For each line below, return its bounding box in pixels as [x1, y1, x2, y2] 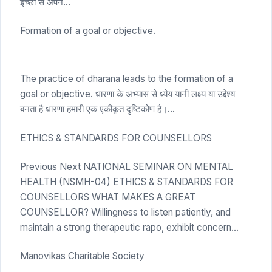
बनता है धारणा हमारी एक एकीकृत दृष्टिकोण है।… [20, 103, 175, 115]
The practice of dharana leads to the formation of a [20, 73, 233, 85]
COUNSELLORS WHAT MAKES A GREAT [20, 191, 195, 203]
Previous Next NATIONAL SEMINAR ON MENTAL [20, 161, 233, 173]
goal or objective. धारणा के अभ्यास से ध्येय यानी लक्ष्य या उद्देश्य [20, 88, 235, 100]
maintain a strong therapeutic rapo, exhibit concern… [20, 222, 239, 234]
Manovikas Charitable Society [20, 250, 144, 262]
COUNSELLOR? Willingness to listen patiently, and [20, 206, 231, 219]
